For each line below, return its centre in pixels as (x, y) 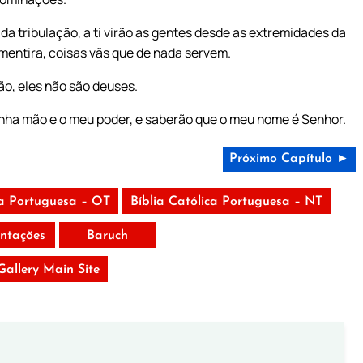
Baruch (108, 235)
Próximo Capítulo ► (289, 158)
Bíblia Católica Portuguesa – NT (226, 201)
